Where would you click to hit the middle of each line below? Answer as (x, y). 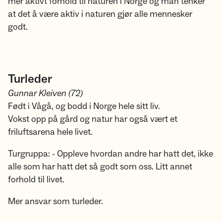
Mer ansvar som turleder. (56, 201)
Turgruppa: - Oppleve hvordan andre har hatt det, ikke (111, 154)
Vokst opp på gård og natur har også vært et (93, 119)
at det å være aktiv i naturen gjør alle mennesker (100, 14)
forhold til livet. (37, 180)
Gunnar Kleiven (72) (45, 93)
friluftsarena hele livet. (51, 132)
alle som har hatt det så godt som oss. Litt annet (100, 167)
